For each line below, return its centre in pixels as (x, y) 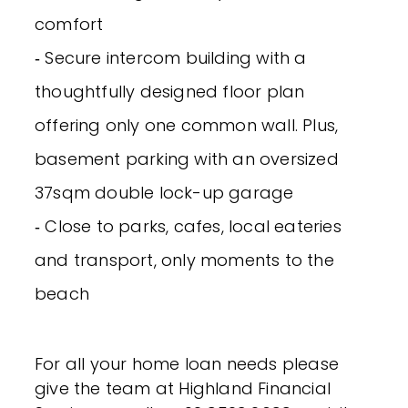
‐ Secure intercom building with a (171, 57)
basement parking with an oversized (187, 158)
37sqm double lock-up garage (164, 192)
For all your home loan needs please (187, 363)
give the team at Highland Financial (183, 388)
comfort (69, 24)
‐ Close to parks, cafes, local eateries (188, 226)
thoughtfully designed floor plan (170, 91)
